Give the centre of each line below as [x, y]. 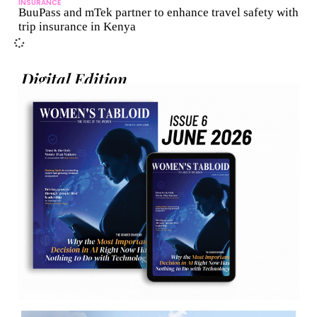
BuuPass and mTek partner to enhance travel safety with [158, 13]
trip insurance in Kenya [77, 27]
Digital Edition [74, 79]
